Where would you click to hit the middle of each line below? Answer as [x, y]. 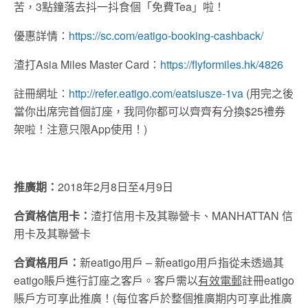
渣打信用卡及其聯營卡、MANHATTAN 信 [192, 216]
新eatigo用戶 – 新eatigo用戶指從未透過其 [182, 263]
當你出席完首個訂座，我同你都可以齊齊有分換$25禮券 [150, 111]
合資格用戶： [47, 263]
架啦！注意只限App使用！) [80, 129]
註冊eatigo [268, 280]
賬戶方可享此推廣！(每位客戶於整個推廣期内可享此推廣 [153, 298]
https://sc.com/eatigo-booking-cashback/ [166, 36]
